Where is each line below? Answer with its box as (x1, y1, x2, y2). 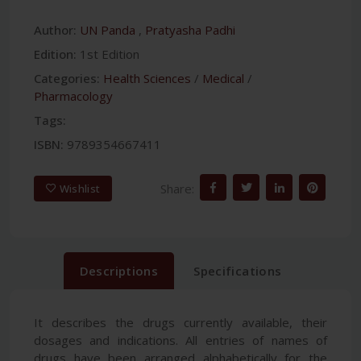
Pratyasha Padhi (145, 22, 235, 39)
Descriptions (79, 263, 159, 280)
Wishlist (59, 180, 101, 196)
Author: (34, 22, 77, 39)
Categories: (34, 70, 100, 87)
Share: (160, 180, 194, 197)
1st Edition (80, 46, 139, 63)
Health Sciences (103, 70, 191, 87)
